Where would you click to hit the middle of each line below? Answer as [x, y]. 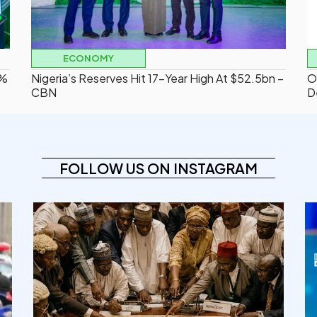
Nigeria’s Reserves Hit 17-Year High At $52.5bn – [157, 79]
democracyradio [158, 216]
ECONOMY [88, 58]
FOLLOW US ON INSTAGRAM [158, 168]
